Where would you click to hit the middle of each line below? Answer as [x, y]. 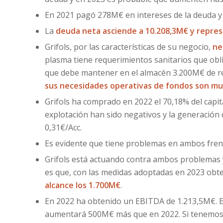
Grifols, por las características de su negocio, [129, 47]
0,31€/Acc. [63, 127]
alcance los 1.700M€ [83, 185]
